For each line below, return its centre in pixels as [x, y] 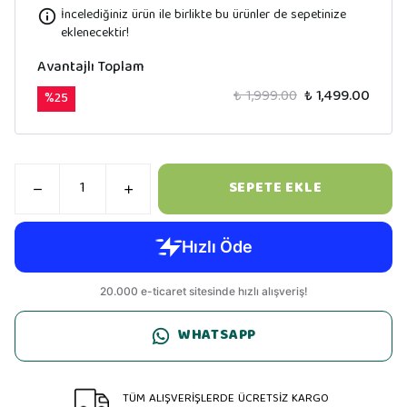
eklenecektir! [95, 34]
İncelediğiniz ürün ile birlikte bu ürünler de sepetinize [203, 15]
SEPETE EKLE [275, 189]
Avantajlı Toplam [91, 68]
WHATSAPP [217, 336]
